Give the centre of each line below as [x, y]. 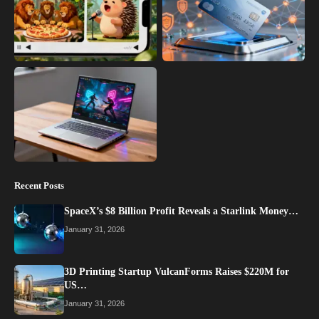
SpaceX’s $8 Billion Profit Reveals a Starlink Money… [181, 211]
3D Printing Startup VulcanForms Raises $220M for [177, 272]
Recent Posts [39, 186]
